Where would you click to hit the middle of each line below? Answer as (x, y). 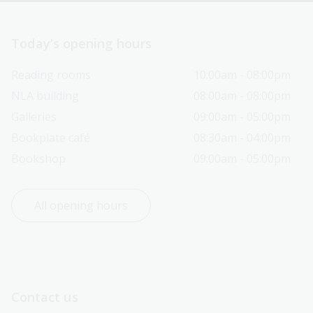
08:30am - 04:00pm (242, 138)
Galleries (34, 117)
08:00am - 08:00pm (242, 96)
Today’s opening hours (81, 43)
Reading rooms (51, 75)
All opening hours (81, 206)
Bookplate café (51, 138)
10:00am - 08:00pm (242, 75)
